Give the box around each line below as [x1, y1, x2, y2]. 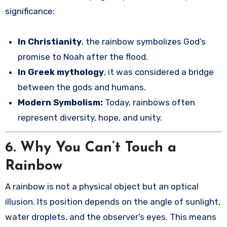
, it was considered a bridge [104, 66, 214, 77]
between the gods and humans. [18, 82, 146, 92]
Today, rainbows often [103, 97, 196, 107]
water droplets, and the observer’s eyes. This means [5, 211, 216, 222]
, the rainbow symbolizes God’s [82, 36, 206, 47]
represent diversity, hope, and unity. [18, 112, 163, 123]
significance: [5, 6, 55, 16]
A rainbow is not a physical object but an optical [5, 181, 199, 192]
